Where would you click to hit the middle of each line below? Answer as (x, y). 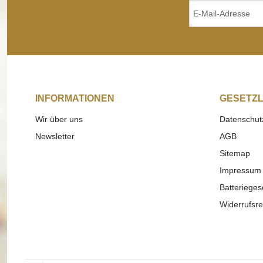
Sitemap (235, 154)
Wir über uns (59, 119)
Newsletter (55, 136)
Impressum (240, 171)
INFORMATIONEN (75, 99)
